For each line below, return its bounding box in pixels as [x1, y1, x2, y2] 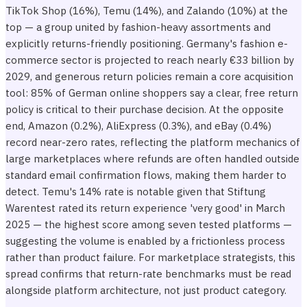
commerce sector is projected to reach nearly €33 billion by [5, 53, 294, 66]
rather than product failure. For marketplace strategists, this [5, 251, 295, 264]
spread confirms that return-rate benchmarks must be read [5, 267, 291, 280]
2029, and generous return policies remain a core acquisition [5, 70, 293, 83]
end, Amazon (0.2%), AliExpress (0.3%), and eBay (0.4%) [5, 119, 271, 132]
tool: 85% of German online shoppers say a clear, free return [5, 86, 298, 99]
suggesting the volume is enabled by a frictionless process [5, 234, 285, 247]
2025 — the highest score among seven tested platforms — [5, 218, 292, 231]
